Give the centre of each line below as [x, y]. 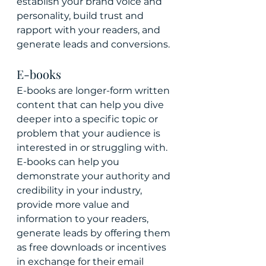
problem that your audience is [90, 133]
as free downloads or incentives [93, 247]
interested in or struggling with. [93, 148]
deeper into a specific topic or [88, 119]
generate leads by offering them [95, 233]
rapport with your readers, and [90, 30]
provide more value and [74, 205]
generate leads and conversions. [93, 44]
